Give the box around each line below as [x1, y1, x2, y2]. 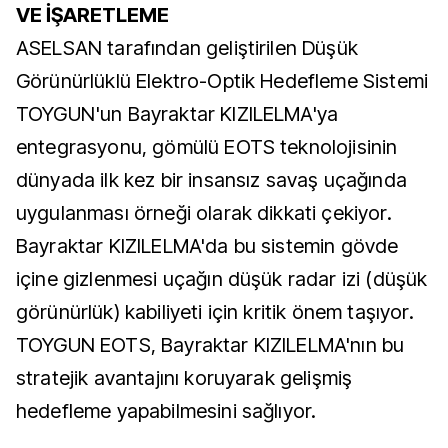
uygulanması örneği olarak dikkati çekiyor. [16, 201, 392, 225]
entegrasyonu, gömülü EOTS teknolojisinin [16, 135, 398, 159]
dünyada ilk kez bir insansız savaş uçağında [16, 168, 407, 192]
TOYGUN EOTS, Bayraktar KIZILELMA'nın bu [16, 333, 405, 357]
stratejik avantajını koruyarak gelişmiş [16, 366, 353, 390]
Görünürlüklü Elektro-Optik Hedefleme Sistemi [16, 69, 429, 93]
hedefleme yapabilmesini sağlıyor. [16, 399, 317, 423]
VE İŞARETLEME [16, 3, 173, 27]
